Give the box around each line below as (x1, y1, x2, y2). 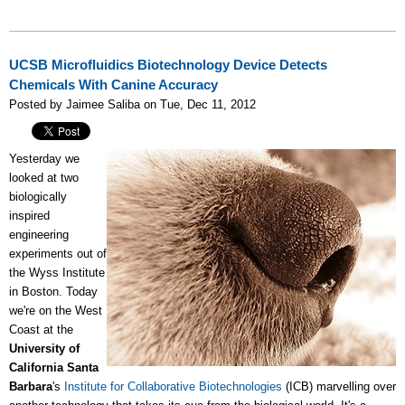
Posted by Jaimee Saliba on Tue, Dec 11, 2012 (9, 98, 256, 112)
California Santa (9, 361, 99, 375)
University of (9, 342, 80, 356)
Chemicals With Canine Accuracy (9, 78, 218, 93)
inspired (9, 209, 50, 223)
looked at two (9, 171, 79, 185)
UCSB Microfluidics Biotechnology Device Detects (9, 58, 327, 73)
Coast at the (9, 323, 73, 337)
